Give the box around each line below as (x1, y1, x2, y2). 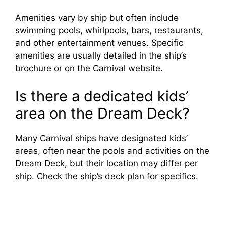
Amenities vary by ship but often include (15, 13, 179, 23)
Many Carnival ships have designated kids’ (15, 133, 188, 143)
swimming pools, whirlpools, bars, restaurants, (15, 25, 203, 36)
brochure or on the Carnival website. (15, 63, 163, 74)
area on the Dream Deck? (15, 104, 190, 122)
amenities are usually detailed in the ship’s (15, 50, 187, 61)
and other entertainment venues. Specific (15, 38, 183, 48)
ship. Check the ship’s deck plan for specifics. (15, 171, 198, 181)
